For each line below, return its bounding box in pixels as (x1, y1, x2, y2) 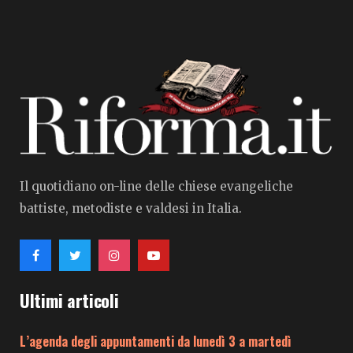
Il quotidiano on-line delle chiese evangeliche (20, 179, 293, 195)
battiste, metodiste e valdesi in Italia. (20, 201, 242, 217)
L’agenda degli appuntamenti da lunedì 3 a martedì (20, 332, 292, 351)
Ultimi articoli (20, 288, 119, 314)
